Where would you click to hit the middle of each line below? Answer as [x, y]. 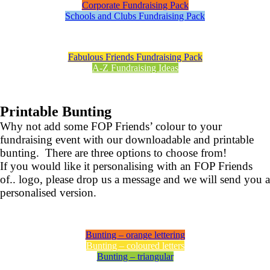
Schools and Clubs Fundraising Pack [135, 16]
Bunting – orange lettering [135, 235]
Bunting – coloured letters [135, 246]
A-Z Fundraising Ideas [135, 68]
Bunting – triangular [135, 257]
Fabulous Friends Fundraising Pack [135, 57]
